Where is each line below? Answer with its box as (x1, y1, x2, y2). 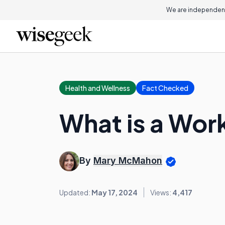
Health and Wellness (65, 83, 130, 92)
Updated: (59, 188, 91, 197)
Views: (150, 188, 172, 197)
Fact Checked (142, 83, 188, 92)
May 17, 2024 (91, 188, 138, 197)
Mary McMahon (93, 155, 162, 166)
